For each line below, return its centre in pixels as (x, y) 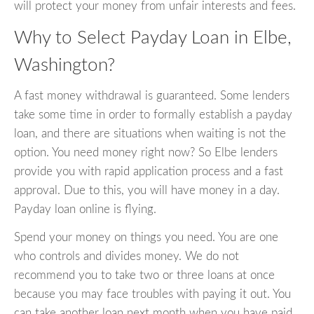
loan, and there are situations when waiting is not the (150, 134)
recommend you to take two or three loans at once (144, 275)
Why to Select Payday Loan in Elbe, (153, 37)
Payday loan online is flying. (85, 210)
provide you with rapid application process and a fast (149, 172)
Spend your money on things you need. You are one (146, 238)
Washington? (64, 65)
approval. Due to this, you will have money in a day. (147, 191)
